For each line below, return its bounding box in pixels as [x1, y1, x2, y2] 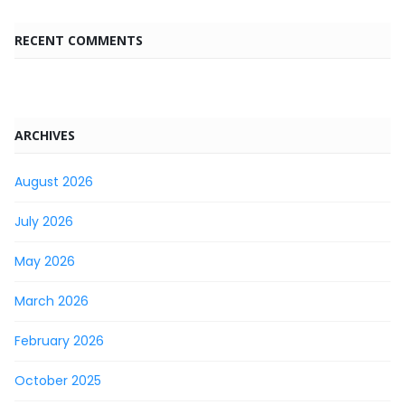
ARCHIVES [14, 126, 75, 144]
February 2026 [14, 331, 104, 350]
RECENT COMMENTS [14, 31, 143, 49]
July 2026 [14, 212, 73, 231]
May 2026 [14, 251, 75, 270]
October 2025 [14, 371, 101, 390]
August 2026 [14, 172, 93, 191]
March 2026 [14, 291, 89, 310]
